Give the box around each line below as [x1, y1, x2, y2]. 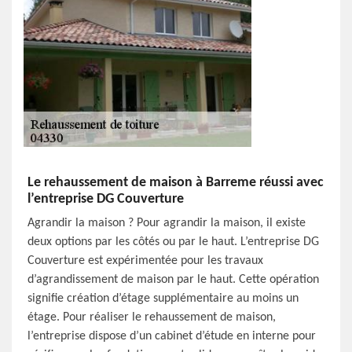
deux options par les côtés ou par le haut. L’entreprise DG [27, 236, 319, 248]
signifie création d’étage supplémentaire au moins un [27, 292, 299, 305]
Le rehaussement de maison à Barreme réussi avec [27, 175, 324, 190]
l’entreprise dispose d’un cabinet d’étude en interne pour [27, 330, 316, 343]
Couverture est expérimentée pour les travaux [27, 255, 263, 267]
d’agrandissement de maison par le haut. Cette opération [27, 273, 319, 286]
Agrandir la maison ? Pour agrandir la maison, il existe [27, 217, 306, 229]
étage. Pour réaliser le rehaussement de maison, [27, 311, 276, 324]
